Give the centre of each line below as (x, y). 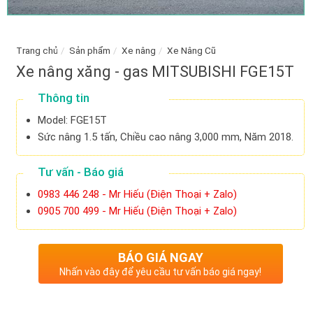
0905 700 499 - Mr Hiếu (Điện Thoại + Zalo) (137, 211)
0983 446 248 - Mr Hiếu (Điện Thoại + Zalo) (137, 195)
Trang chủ (37, 50)
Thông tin (64, 98)
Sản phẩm (90, 50)
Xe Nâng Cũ (192, 50)
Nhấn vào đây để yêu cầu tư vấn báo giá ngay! (160, 272)
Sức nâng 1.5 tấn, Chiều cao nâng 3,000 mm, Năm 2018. (165, 137)
